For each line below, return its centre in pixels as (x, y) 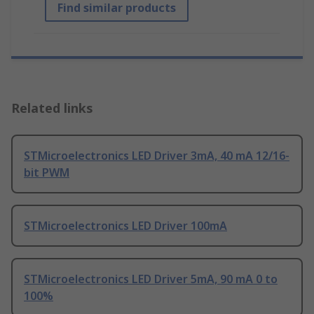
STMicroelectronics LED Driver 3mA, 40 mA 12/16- (157, 156)
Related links (52, 108)
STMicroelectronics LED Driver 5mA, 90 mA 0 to (151, 279)
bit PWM (47, 173)
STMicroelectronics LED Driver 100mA (125, 226)
